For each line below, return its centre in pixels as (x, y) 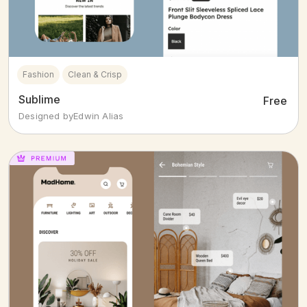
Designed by (46, 116)
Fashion (38, 75)
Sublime (39, 100)
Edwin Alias (99, 116)
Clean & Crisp (95, 75)
